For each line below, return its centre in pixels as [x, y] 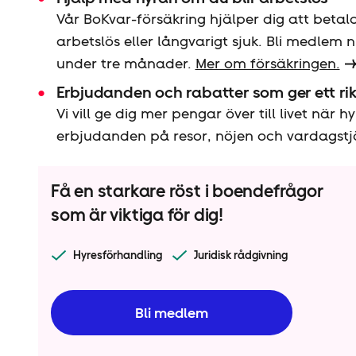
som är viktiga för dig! [137, 215]
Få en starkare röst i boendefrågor [187, 191]
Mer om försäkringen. [267, 64]
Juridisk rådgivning [241, 255]
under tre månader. [126, 64]
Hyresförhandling [118, 255]
